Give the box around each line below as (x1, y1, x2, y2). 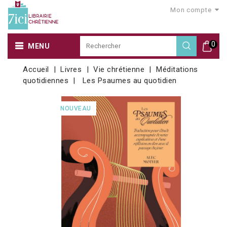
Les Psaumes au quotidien (82, 75, 177, 85)
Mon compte (170, 6, 212, 14)
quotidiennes (23, 75, 68, 85)
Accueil (23, 64, 49, 74)
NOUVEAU (60, 104, 91, 112)
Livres (60, 64, 82, 74)
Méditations (156, 64, 198, 74)
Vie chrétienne (93, 64, 145, 74)
